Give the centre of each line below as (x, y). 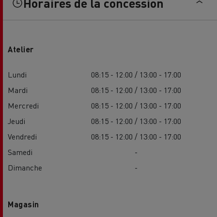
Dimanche (25, 168)
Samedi (20, 152)
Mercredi (23, 106)
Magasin (23, 204)
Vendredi (22, 137)
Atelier (21, 49)
